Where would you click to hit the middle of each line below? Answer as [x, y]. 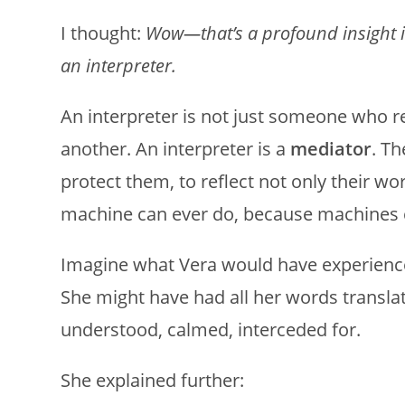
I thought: [104, 33]
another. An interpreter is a [176, 148]
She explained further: [153, 380]
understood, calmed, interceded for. [211, 329]
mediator [331, 148]
